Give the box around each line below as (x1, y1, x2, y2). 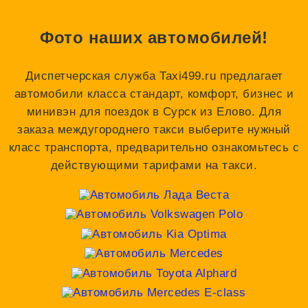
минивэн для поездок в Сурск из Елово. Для (26, 105, 282, 119)
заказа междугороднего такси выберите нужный (17, 123, 291, 137)
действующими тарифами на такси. (50, 159, 258, 173)
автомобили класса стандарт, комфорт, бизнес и (14, 87, 294, 101)
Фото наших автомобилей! (40, 28, 268, 47)
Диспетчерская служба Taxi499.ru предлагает (25, 69, 283, 83)
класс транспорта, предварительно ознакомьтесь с (8, 141, 300, 155)
